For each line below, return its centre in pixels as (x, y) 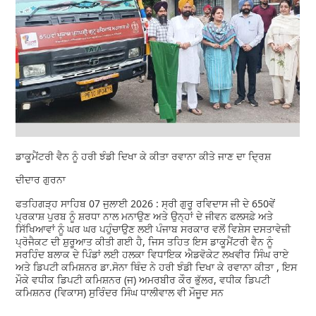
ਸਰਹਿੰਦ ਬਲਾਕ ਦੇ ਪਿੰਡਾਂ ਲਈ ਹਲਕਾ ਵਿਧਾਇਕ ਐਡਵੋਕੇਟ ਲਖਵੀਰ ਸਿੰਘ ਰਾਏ (152, 254)
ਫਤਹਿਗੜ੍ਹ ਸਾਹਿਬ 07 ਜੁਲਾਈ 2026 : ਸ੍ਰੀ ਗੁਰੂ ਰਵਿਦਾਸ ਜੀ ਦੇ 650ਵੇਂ (146, 203)
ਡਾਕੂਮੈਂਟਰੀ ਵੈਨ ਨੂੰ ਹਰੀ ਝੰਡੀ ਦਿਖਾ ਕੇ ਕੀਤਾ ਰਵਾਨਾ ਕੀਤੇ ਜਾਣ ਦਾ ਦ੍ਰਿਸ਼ (145, 156)
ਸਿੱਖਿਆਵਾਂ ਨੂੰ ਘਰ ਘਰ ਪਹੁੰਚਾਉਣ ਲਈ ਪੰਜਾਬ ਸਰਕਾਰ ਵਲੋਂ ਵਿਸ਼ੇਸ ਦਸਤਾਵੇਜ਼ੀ (153, 229)
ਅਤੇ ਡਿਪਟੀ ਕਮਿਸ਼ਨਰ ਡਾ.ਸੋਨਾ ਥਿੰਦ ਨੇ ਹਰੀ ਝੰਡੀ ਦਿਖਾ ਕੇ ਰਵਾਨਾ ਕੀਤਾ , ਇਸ (157, 267)
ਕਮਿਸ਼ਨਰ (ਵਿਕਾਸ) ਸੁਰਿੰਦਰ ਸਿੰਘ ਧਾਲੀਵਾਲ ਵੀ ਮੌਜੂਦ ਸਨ (120, 292)
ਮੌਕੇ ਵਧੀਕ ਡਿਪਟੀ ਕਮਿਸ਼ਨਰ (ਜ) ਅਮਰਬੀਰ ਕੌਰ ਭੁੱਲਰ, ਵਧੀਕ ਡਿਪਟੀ (143, 279)
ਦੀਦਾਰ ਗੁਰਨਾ (42, 179)
